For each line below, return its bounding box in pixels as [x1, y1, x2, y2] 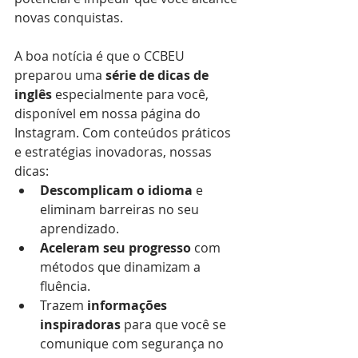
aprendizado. [40, 219, 119, 237]
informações [87, 296, 170, 314]
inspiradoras [40, 315, 121, 333]
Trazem [40, 296, 87, 314]
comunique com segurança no [40, 334, 227, 352]
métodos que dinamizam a [40, 257, 204, 276]
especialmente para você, [52, 85, 212, 103]
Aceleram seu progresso [40, 238, 191, 257]
